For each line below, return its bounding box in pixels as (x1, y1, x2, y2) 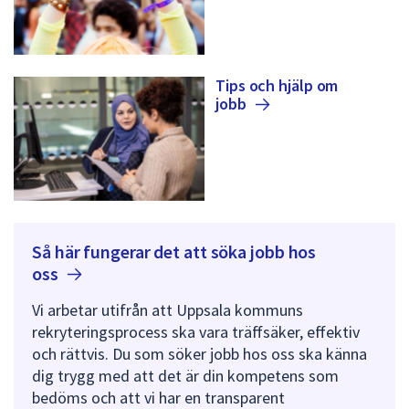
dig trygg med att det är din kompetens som (32, 364, 339, 386)
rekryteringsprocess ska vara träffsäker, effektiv (32, 320, 360, 342)
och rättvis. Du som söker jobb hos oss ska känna (32, 342, 367, 364)
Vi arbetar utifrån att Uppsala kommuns (32, 299, 303, 320)
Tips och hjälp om (215, 74, 339, 96)
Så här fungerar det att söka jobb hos (32, 239, 317, 263)
